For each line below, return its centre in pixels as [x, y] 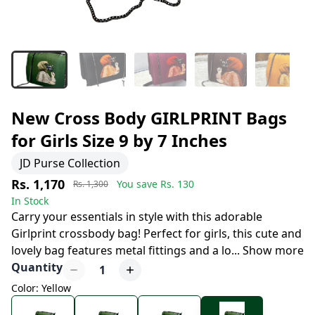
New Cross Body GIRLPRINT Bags [149, 118]
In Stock [30, 201]
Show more [273, 250]
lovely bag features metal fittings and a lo [121, 250]
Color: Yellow [41, 288]
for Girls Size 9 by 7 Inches [119, 140]
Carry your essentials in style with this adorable [137, 217]
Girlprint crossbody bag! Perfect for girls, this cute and [156, 233]
